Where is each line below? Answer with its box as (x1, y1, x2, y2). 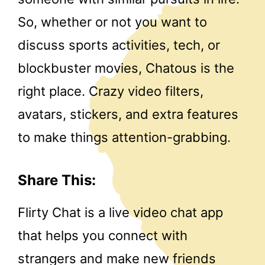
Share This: (18, 172, 96, 189)
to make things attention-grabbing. (18, 129, 231, 145)
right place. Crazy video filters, (18, 83, 203, 99)
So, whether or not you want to (18, 14, 207, 30)
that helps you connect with (18, 227, 188, 243)
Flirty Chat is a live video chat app (18, 204, 223, 220)
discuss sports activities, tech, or (18, 37, 220, 53)
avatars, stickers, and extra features (18, 106, 238, 122)
